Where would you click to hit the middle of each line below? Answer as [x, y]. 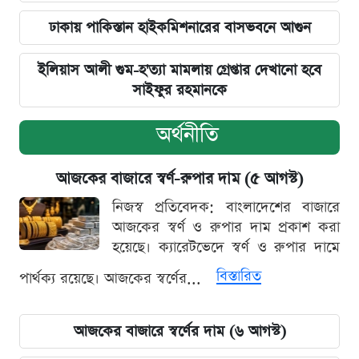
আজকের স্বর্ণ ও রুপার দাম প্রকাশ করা [226, 227]
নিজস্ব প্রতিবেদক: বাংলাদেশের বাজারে [226, 207]
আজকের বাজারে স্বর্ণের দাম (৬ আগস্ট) [179, 331]
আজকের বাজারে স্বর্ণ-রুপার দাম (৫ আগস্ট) [179, 179]
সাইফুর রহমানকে [179, 90]
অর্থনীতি [188, 135]
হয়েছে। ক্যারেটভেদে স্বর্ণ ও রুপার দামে [226, 247]
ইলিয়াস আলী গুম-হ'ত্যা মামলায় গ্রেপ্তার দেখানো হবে [179, 70]
